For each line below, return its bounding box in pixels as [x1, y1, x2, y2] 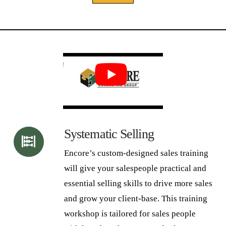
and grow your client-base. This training [64, 193, 207, 203]
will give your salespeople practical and [64, 163, 206, 173]
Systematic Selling [64, 126, 154, 141]
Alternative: [21, 6, 64, 16]
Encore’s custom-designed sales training [64, 148, 208, 158]
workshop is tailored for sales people [64, 208, 196, 218]
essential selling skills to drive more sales [64, 178, 212, 188]
